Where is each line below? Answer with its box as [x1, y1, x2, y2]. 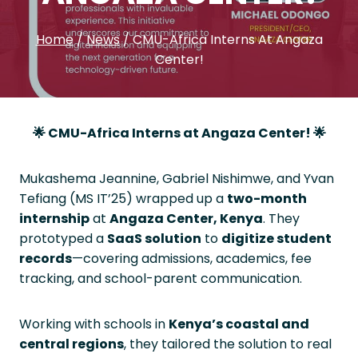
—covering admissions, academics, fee [72, 249, 312, 268]
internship [19, 209, 89, 228]
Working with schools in [19, 315, 169, 333]
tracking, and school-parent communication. [19, 269, 302, 288]
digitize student [221, 229, 332, 248]
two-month [227, 189, 307, 208]
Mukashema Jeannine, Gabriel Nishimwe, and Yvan [19, 169, 334, 188]
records [19, 249, 72, 268]
